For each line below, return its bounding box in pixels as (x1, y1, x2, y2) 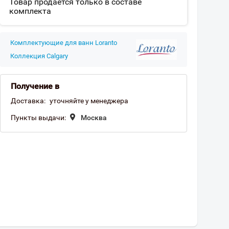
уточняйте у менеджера (50, 97, 128, 105)
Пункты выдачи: (11, 113, 66, 122)
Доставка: (11, 97, 45, 105)
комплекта (9, 6, 51, 16)
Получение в (11, 81, 59, 91)
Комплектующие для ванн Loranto (10, 39, 117, 47)
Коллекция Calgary (10, 52, 68, 60)
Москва (81, 113, 107, 122)
